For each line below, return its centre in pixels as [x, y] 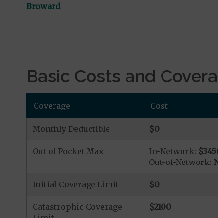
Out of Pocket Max [68, 151]
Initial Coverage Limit [75, 184]
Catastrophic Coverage [77, 207]
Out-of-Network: [181, 162]
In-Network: [173, 151]
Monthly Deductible [71, 129]
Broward [43, 6]
